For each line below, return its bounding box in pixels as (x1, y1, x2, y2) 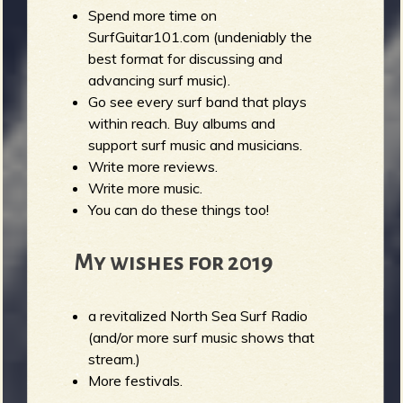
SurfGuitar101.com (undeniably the (88, 27, 313, 46)
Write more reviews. (88, 157, 219, 175)
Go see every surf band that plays (88, 92, 308, 111)
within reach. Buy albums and (88, 113, 276, 132)
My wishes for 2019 (75, 250, 273, 275)
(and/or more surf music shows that (88, 328, 316, 347)
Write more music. (88, 178, 203, 197)
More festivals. (88, 372, 184, 390)
